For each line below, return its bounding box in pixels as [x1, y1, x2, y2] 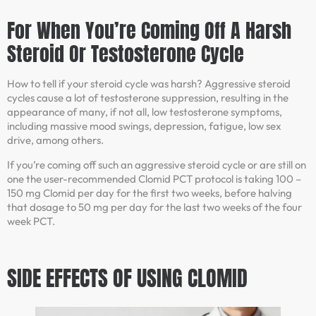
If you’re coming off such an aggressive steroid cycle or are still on [7, 157, 306, 171]
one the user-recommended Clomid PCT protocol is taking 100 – [7, 171, 301, 186]
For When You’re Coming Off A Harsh [7, 16, 291, 46]
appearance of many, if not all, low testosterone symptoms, [7, 105, 282, 119]
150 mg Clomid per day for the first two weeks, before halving [7, 186, 292, 200]
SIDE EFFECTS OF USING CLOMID [7, 262, 248, 294]
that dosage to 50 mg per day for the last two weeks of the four [7, 200, 302, 214]
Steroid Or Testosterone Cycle [7, 39, 244, 69]
